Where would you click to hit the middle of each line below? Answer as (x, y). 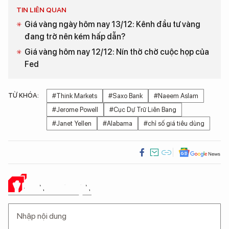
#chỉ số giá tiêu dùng (174, 124)
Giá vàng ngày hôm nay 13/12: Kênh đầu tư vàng (112, 25)
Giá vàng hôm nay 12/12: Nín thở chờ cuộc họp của (117, 52)
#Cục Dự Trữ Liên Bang (143, 110)
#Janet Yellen (72, 124)
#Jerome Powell (75, 110)
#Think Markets (75, 96)
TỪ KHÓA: (24, 96)
